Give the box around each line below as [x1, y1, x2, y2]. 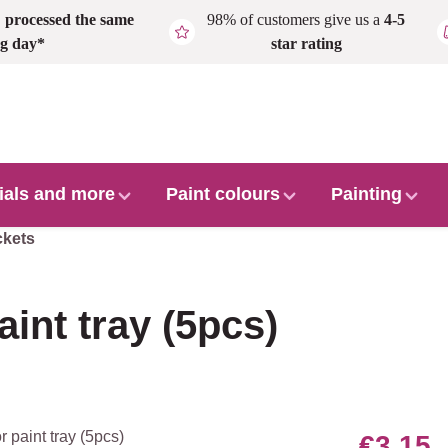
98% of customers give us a [207, 11, 385, 28]
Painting [331, 183, 402, 204]
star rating [270, 35, 342, 52]
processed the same [5, 11, 134, 28]
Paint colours [165, 183, 280, 204]
